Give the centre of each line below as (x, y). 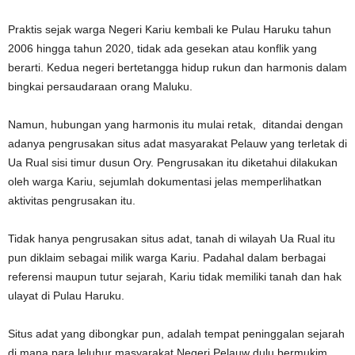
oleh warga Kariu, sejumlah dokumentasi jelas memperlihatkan (165, 181)
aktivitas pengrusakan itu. (72, 200)
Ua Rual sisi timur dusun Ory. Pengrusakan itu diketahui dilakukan (173, 162)
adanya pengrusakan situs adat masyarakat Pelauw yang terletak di (177, 143)
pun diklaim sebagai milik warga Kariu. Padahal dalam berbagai (167, 257)
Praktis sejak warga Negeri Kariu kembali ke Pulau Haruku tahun (170, 29)
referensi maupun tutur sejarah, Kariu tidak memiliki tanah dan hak (175, 276)
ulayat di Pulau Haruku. (66, 295)
